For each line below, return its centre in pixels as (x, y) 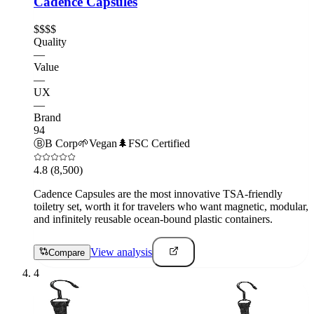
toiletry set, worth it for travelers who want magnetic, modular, (171, 206)
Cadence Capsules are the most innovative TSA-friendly (158, 193)
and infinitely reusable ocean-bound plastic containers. (153, 219)
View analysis (121, 252)
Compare (67, 252)
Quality (50, 41)
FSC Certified (159, 143)
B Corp (61, 143)
